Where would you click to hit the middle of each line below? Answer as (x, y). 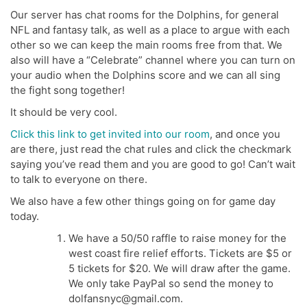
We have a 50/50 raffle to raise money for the (177, 238)
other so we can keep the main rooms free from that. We (146, 45)
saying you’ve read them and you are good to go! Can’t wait (153, 164)
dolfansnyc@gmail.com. (126, 299)
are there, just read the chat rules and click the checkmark (151, 149)
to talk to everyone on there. (79, 180)
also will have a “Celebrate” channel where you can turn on (153, 60)
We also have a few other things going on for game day (143, 201)
